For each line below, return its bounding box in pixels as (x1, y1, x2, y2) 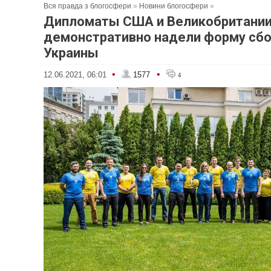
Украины (44, 45, 99, 60)
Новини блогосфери (139, 2, 208, 10)
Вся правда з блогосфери (44, 2, 131, 10)
